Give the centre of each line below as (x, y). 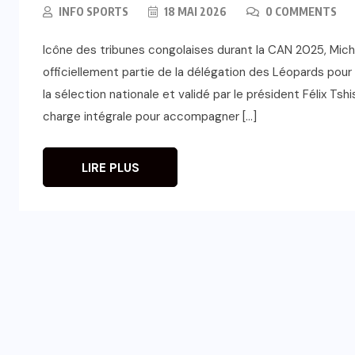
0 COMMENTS (300, 11)
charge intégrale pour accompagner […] (150, 116)
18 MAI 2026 (194, 11)
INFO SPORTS (94, 11)
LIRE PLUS (110, 168)
